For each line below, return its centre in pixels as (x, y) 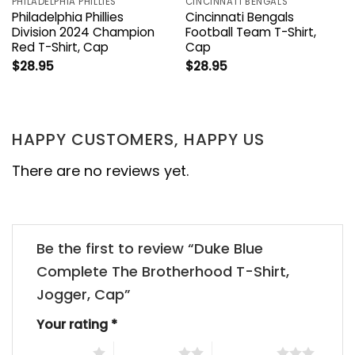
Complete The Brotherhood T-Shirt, (163, 272)
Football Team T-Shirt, (250, 32)
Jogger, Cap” (86, 295)
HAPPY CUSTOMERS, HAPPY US (138, 139)
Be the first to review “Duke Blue (150, 249)
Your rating (74, 325)
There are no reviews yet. (100, 170)
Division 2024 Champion (83, 32)
